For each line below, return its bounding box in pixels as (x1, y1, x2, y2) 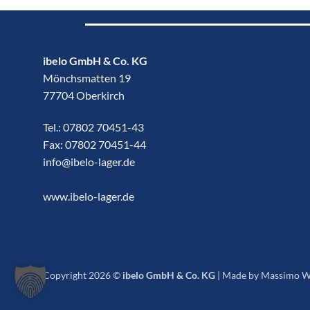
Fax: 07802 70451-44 (43, 137, 146, 151)
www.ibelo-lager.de (43, 189, 134, 203)
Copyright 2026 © (43, 269, 122, 282)
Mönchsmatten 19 (43, 71, 131, 84)
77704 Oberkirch (43, 88, 125, 102)
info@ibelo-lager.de (43, 154, 135, 168)
